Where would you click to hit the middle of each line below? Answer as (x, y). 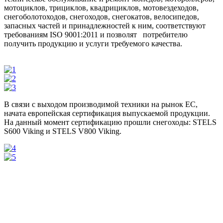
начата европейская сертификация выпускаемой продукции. (107, 113)
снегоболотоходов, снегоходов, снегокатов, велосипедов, (102, 16)
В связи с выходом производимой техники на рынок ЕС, (101, 104)
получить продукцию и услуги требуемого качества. (93, 43)
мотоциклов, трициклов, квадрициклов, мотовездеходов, (101, 7)
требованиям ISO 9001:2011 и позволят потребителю (96, 34)
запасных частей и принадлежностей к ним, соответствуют (105, 25)
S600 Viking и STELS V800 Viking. (63, 131)
